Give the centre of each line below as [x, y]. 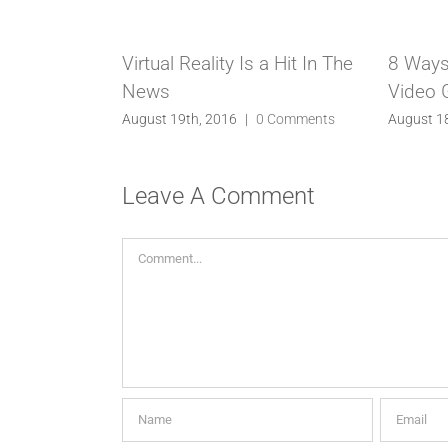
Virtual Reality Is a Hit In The [237, 64]
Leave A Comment [218, 195]
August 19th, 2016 [179, 118]
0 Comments [295, 118]
